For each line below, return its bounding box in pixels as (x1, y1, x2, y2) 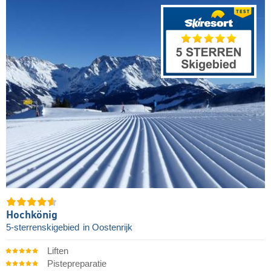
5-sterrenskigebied (6, 222, 82, 232)
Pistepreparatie (47, 258, 106, 269)
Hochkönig (6, 209, 57, 221)
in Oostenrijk (83, 222, 132, 232)
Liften (47, 246, 68, 256)
